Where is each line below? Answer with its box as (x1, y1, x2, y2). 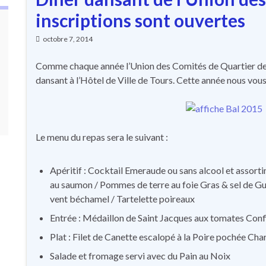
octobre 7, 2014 (43, 34, 93, 43)
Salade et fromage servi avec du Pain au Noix (50, 250, 230, 261)
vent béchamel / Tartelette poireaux (50, 193, 195, 204)
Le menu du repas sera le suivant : (36, 131, 168, 142)
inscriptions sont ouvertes (36, 9, 245, 31)
